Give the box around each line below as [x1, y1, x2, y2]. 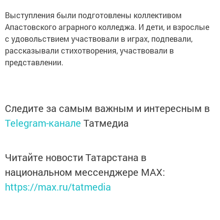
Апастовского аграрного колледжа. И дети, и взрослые [5, 22, 209, 32]
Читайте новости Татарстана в [5, 151, 146, 164]
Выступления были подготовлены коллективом [5, 10, 182, 21]
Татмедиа [83, 116, 129, 130]
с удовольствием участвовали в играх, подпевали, [5, 33, 192, 44]
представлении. [5, 57, 65, 68]
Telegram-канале [5, 116, 81, 130]
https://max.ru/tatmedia [5, 180, 111, 193]
